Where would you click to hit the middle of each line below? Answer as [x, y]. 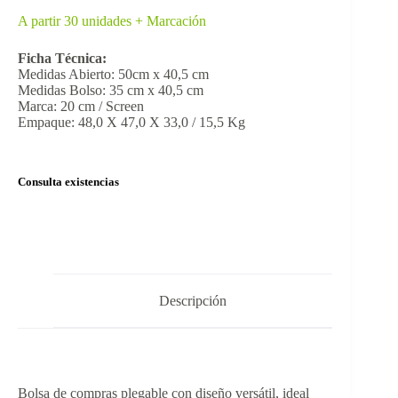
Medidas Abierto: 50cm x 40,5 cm [113, 74]
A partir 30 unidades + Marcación [112, 20]
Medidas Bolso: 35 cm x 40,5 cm [111, 90]
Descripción [193, 300]
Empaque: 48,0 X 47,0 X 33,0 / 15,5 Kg [131, 122]
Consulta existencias [68, 182]
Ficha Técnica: [62, 58]
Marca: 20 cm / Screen [81, 106]
